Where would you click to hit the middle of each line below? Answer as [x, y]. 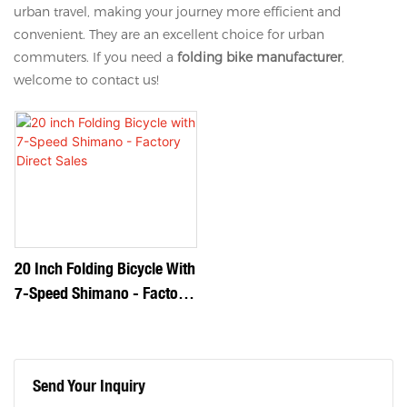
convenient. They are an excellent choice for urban [169, 34]
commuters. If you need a [95, 57]
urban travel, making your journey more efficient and [178, 11]
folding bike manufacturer [259, 57]
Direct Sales [52, 317]
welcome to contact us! [86, 79]
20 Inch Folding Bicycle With [105, 268]
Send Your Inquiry [89, 385]
